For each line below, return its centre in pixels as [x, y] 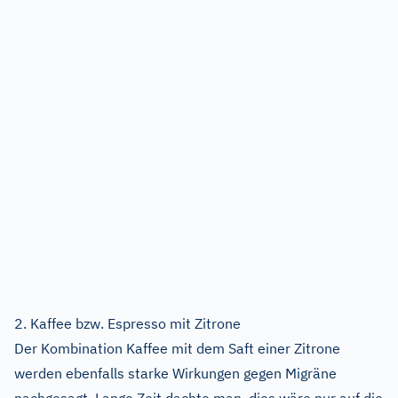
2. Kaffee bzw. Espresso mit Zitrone [127, 324]
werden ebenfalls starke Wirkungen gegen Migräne [175, 374]
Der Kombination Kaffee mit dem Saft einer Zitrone [177, 349]
